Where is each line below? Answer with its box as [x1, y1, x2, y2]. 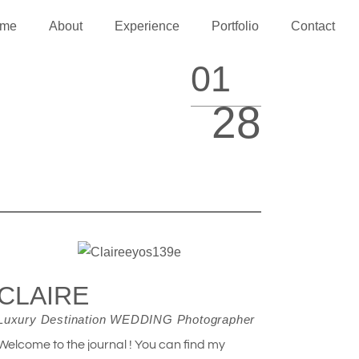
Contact [291, 19, 335, 33]
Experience [115, 19, 179, 33]
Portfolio [212, 19, 259, 33]
